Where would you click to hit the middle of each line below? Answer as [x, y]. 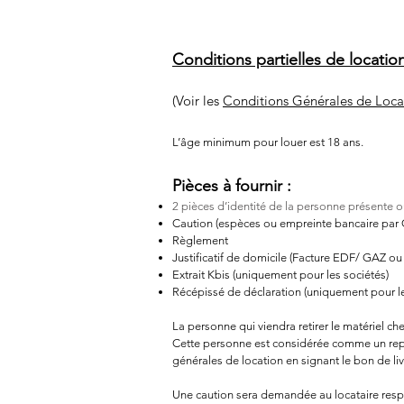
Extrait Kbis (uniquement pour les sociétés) [280, 275]
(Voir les [197, 101]
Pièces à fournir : [234, 186]
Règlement [200, 240]
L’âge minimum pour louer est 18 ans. [268, 142]
